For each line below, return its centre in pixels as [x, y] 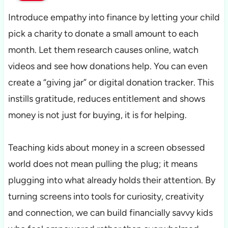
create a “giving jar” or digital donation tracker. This [111, 83]
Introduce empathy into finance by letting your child [114, 18]
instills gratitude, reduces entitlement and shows [106, 99]
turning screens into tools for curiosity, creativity [106, 197]
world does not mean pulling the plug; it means [103, 164]
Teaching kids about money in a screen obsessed [106, 148]
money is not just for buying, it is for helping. [97, 115]
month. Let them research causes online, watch [103, 50]
